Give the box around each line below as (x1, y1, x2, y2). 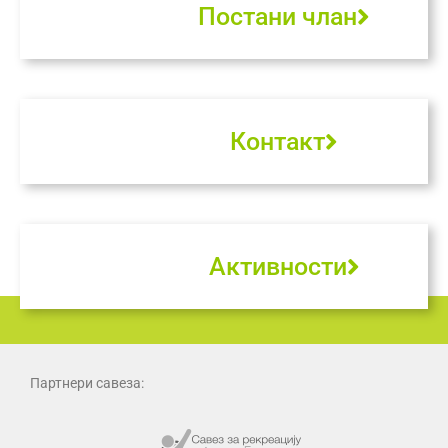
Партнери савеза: (30, 374, 144, 391)
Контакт (230, 126, 325, 156)
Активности (208, 251, 347, 281)
